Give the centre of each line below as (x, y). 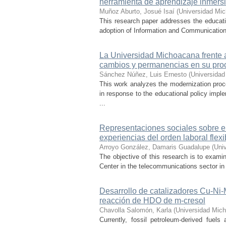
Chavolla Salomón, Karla (135, 210)
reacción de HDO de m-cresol (152, 201)
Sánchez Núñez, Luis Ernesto (143, 74)
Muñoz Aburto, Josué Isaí (137, 11)
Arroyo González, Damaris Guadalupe (155, 147)
